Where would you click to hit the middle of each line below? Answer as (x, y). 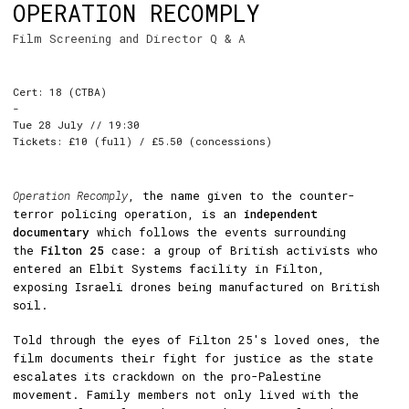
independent (281, 214)
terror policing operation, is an (128, 214)
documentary (51, 232)
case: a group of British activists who (241, 250)
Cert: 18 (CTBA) (60, 92)
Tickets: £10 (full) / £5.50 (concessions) (142, 141)
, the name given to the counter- (241, 195)
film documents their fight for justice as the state (193, 357)
